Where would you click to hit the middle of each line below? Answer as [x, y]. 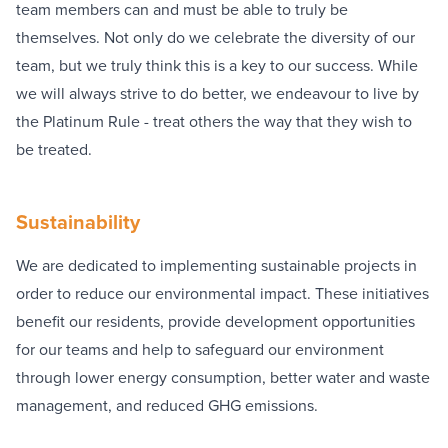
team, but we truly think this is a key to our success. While [217, 65]
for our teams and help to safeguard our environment [200, 349]
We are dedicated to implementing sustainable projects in [216, 265]
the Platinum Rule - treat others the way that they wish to [214, 121]
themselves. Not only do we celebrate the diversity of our [215, 37]
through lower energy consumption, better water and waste [223, 377]
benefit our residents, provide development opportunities [215, 321]
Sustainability [78, 221]
